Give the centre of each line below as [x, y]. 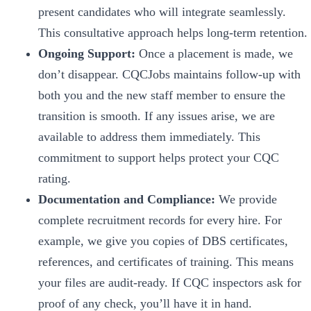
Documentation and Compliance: [126, 199]
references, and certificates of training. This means [166, 261]
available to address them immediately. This [149, 136]
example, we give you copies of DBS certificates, [163, 241]
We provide [246, 199]
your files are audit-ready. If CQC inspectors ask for [169, 282]
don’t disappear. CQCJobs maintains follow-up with [169, 74]
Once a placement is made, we [214, 53]
